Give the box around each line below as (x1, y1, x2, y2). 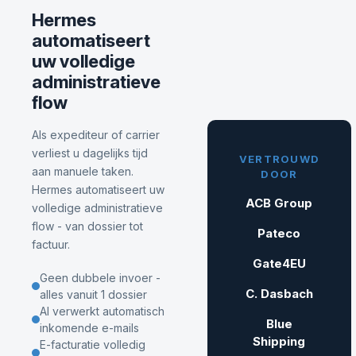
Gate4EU (252, 256, 306, 272)
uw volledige (32, 50, 135, 72)
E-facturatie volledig (40, 337, 145, 351)
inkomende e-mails (40, 320, 139, 335)
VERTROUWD (238, 153, 320, 166)
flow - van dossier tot (32, 219, 143, 233)
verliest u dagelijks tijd (32, 145, 148, 160)
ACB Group (246, 195, 313, 211)
